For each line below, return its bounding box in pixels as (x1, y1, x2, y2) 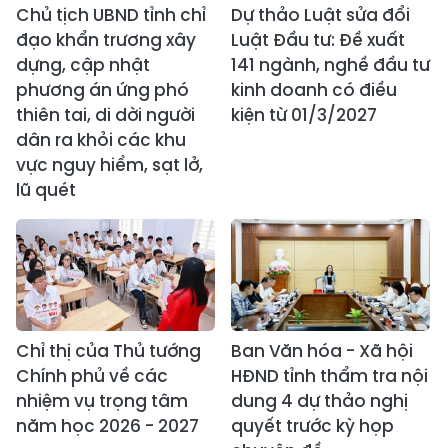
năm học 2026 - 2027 (16, 414, 199, 439)
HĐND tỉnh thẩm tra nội (231, 364, 428, 389)
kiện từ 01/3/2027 (231, 103, 377, 128)
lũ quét (16, 178, 76, 203)
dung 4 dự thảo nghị (231, 389, 408, 414)
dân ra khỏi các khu (16, 128, 186, 153)
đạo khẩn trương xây (16, 28, 196, 53)
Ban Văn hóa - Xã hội (231, 339, 413, 364)
